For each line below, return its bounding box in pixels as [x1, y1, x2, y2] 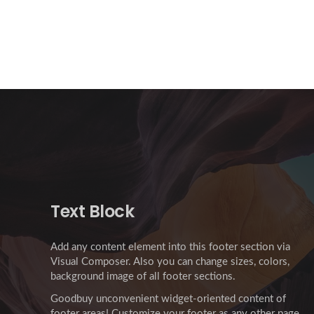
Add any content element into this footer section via [50, 242, 290, 253]
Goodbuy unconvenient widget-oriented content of [50, 293, 286, 304]
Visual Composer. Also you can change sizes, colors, [50, 257, 289, 268]
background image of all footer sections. [50, 271, 235, 282]
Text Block [50, 200, 135, 224]
